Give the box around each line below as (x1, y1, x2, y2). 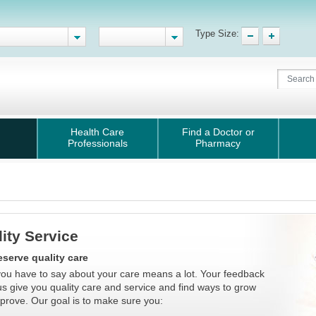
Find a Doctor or (181, 126, 255, 138)
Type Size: (195, 28, 239, 39)
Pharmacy (195, 138, 241, 149)
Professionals (67, 138, 128, 149)
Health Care (71, 126, 125, 138)
